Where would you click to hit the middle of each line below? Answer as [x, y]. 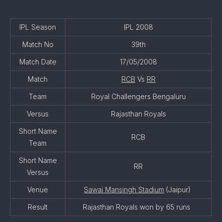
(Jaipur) [179, 190]
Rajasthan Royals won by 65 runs [138, 207]
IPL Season [38, 27]
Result [38, 207]
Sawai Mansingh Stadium [124, 190]
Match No [38, 44]
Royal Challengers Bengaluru [138, 96]
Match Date [38, 62]
